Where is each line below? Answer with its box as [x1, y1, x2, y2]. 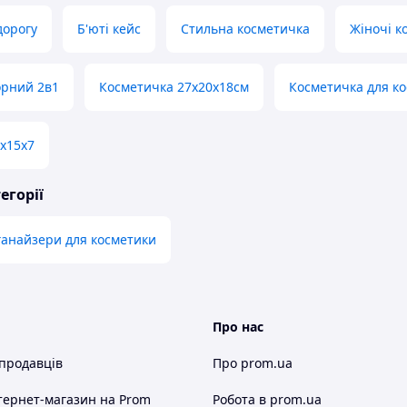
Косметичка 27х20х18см [99, 78, 249, 96]
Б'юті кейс [77, 20, 141, 38]
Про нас [213, 318, 263, 336]
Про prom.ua [213, 354, 293, 372]
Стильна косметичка [181, 20, 310, 38]
